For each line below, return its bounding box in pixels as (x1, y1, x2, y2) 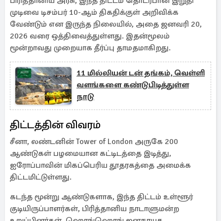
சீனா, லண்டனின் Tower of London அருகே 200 (10, 137, 178, 147)
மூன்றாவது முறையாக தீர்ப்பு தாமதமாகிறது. (10, 43, 171, 53)
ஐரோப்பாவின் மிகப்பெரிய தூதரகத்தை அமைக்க (10, 160, 191, 170)
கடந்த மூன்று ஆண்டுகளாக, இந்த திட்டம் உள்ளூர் (10, 192, 193, 202)
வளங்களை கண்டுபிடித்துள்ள (76, 80, 189, 90)
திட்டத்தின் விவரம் (10, 118, 101, 131)
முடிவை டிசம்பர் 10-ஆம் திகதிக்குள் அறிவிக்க (10, 7, 179, 17)
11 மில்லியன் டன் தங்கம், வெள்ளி (76, 68, 205, 78)
